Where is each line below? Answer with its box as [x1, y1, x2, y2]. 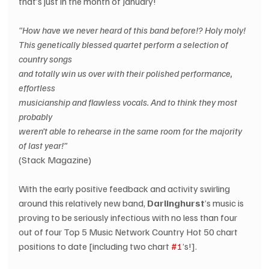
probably [19, 110, 53, 123]
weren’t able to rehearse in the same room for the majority [19, 125, 244, 138]
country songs [19, 53, 73, 65]
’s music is [205, 197, 246, 210]
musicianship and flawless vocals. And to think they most [19, 96, 240, 109]
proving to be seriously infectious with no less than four [19, 211, 240, 224]
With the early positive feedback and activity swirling [19, 183, 232, 195]
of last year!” [19, 139, 70, 152]
